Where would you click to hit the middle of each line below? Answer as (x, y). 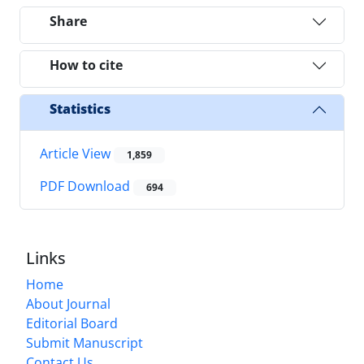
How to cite (86, 65)
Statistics (80, 109)
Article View (77, 153)
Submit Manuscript (84, 343)
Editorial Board (72, 324)
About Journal (68, 304)
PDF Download (87, 186)
